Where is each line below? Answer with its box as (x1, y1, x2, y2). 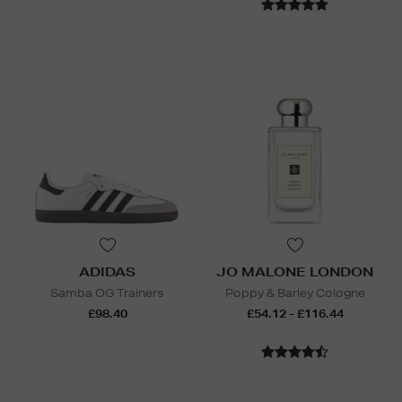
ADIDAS (79, 264, 135, 281)
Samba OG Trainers (50, 285, 164, 301)
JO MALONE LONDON (216, 264, 373, 281)
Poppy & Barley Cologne (224, 285, 365, 301)
